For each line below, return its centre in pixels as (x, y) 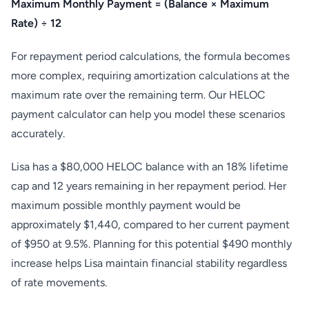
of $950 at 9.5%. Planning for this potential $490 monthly (151, 244)
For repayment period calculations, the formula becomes (150, 56)
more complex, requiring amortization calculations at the (150, 76)
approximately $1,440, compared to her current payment (150, 225)
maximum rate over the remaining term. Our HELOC (138, 95)
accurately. (38, 133)
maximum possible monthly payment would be (126, 205)
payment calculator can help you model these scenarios (148, 114)
